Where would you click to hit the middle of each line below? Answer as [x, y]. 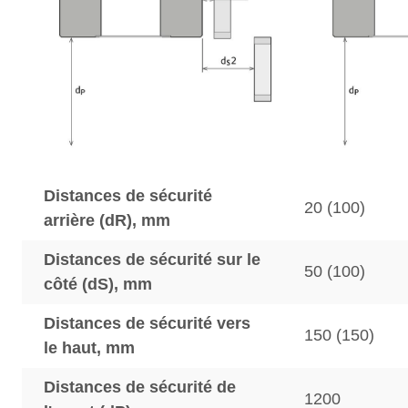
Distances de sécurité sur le [152, 260]
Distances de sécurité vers [147, 323]
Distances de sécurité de [140, 387]
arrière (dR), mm [107, 220]
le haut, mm [89, 348]
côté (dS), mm [98, 284]
